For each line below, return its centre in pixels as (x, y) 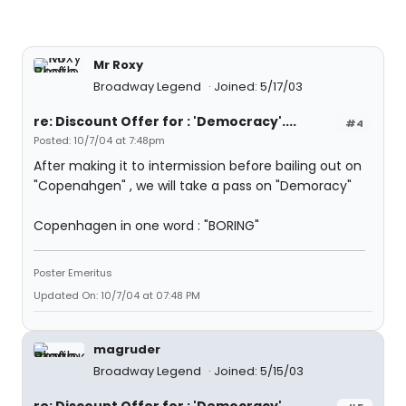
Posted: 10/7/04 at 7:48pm (99, 140)
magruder (127, 349)
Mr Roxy (118, 65)
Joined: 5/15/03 (259, 371)
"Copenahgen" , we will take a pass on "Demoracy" (193, 186)
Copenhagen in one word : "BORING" (146, 226)
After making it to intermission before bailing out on (198, 166)
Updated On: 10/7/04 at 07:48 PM (117, 295)
